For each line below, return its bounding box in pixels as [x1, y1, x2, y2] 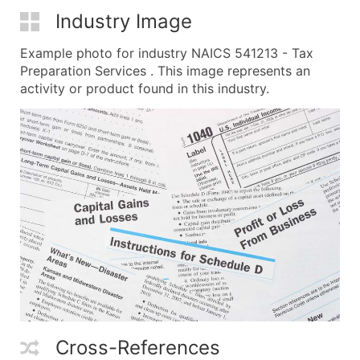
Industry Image [55, 9, 192, 33]
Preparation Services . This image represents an [20, 62, 310, 79]
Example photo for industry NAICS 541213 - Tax [20, 44, 313, 61]
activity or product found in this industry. [20, 80, 269, 96]
